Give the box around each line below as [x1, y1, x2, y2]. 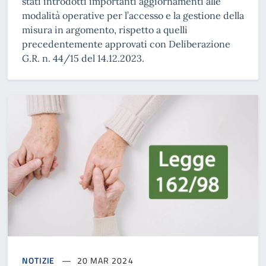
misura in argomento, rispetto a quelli [22, 24, 188, 36]
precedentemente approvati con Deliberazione [22, 38, 230, 50]
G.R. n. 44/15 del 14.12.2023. [22, 52, 144, 65]
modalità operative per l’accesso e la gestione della [22, 9, 244, 22]
